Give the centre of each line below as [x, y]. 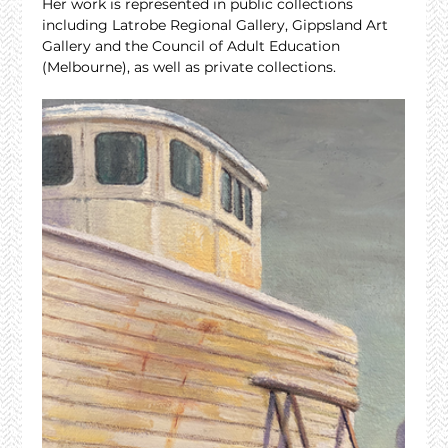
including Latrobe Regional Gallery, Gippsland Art [217, 25]
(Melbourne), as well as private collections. [189, 67]
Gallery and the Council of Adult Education [193, 46]
